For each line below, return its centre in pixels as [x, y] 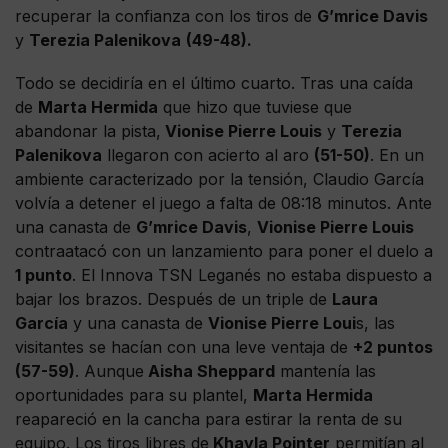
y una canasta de [138, 322]
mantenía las [325, 370]
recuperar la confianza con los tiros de [166, 15]
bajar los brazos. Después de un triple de [173, 298]
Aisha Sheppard [209, 370]
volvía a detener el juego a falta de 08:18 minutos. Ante [223, 202]
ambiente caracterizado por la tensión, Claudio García [219, 178]
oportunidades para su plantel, [134, 394]
